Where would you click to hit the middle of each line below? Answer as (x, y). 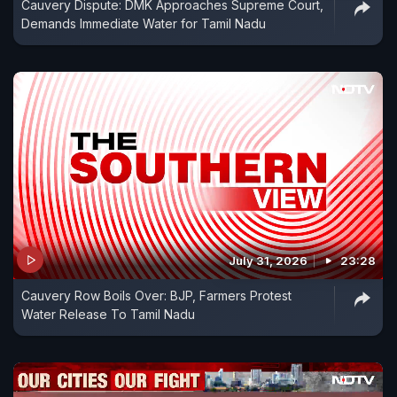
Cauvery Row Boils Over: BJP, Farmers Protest (156, 296)
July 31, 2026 (268, 261)
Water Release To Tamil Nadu (108, 315)
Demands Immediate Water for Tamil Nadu (144, 23)
